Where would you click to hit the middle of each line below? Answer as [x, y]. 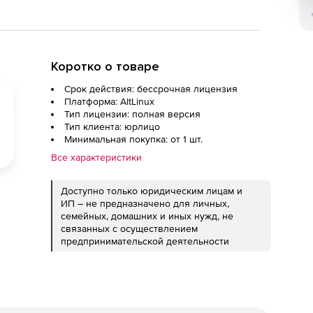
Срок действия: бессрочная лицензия [151, 89]
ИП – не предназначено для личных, [145, 203]
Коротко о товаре [105, 66]
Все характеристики [96, 157]
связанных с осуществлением [129, 228]
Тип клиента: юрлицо [112, 126]
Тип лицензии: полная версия [132, 114]
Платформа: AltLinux [109, 101]
